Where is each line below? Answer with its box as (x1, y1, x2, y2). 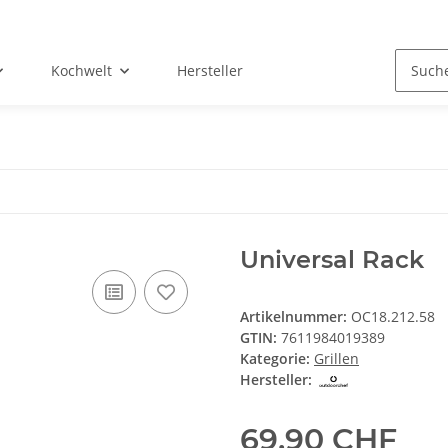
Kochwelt (51, 61, 113, 81)
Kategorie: (240, 349, 314, 369)
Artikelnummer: (240, 307, 351, 327)
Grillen (314, 349, 359, 369)
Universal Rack (240, 245, 424, 275)
